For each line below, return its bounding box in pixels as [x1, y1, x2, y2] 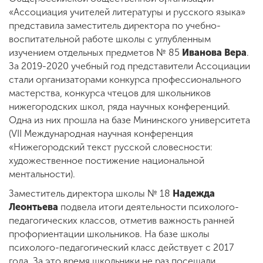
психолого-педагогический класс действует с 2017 [9, 242, 234, 253]
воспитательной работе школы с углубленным [9, 33, 211, 45]
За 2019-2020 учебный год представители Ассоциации [9, 60, 250, 72]
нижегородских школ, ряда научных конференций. [9, 101, 230, 112]
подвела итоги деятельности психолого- [58, 201, 239, 213]
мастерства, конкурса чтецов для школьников [9, 87, 211, 99]
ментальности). [9, 168, 75, 180]
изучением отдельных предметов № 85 [9, 47, 182, 58]
